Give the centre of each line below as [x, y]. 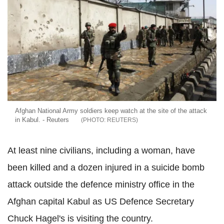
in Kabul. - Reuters [42, 119]
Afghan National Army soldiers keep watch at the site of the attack [111, 110]
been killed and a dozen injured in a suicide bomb [106, 167]
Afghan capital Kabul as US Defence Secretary [101, 201]
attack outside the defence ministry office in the [101, 184]
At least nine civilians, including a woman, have [101, 150]
